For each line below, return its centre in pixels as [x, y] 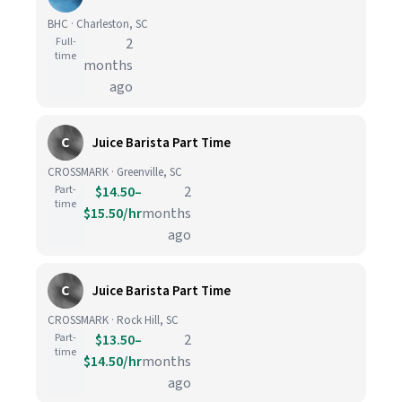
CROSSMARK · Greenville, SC [115, 172]
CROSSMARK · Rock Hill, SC [113, 320]
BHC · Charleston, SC [98, 24]
